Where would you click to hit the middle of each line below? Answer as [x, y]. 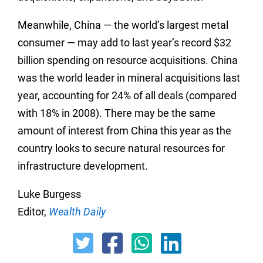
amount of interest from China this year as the [124, 131]
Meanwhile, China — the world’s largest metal [123, 25]
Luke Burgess [49, 194]
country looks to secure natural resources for [121, 148]
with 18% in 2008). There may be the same [117, 113]
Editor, [33, 212]
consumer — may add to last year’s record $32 [124, 43]
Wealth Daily [77, 212]
